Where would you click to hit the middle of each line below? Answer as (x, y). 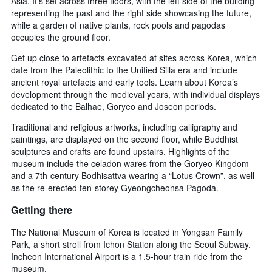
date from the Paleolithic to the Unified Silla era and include (124, 70)
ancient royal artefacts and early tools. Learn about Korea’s (124, 82)
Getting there (42, 209)
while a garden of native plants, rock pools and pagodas (118, 25)
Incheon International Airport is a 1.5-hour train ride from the (127, 256)
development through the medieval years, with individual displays (135, 94)
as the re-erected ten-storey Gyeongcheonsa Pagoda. (115, 188)
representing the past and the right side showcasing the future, (131, 13)
